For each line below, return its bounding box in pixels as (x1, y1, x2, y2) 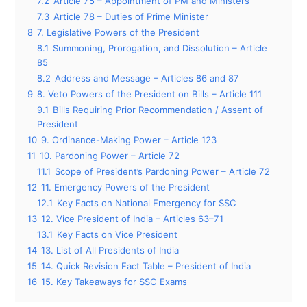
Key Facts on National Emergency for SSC (57, 197, 237, 208)
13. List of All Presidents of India (41, 244, 180, 256)
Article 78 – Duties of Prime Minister (53, 10, 209, 22)
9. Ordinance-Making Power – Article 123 (41, 134, 217, 145)
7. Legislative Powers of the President (37, 26, 200, 38)
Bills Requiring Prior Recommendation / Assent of (53, 103, 264, 115)
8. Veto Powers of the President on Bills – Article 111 (37, 88, 262, 99)
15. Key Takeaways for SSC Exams (41, 275, 188, 287)
